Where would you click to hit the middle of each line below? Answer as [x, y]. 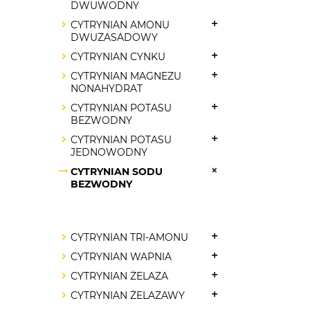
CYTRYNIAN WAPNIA [121, 257]
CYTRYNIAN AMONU [120, 25]
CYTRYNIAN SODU [117, 172]
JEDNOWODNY [109, 152]
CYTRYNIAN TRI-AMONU [129, 237]
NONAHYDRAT [107, 89]
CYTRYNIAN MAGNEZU [126, 76]
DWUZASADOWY [114, 37]
